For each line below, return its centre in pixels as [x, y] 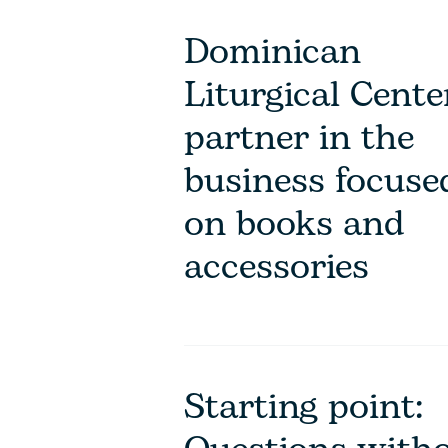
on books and [294, 224]
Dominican [272, 52]
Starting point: [303, 407]
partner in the [299, 138]
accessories [276, 267]
